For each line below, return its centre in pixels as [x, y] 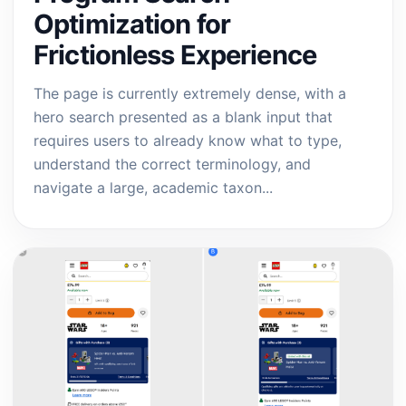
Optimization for [132, 24]
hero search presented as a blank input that [183, 117]
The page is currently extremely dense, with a [190, 93]
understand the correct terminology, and [172, 164]
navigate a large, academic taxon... [153, 188]
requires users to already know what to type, [188, 140]
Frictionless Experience [175, 55]
